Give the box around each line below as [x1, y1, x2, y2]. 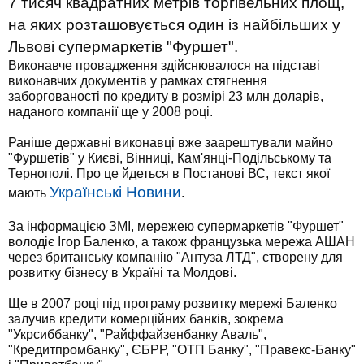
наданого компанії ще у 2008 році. [8, 105, 213, 119]
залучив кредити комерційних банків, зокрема [8, 312, 284, 326]
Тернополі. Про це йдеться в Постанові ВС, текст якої [8, 167, 330, 180]
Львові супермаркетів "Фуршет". [8, 38, 238, 55]
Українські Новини [50, 184, 181, 201]
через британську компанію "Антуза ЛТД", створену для [8, 250, 343, 264]
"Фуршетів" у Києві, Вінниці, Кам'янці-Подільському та [8, 151, 331, 165]
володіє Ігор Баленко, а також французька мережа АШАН [8, 235, 355, 249]
